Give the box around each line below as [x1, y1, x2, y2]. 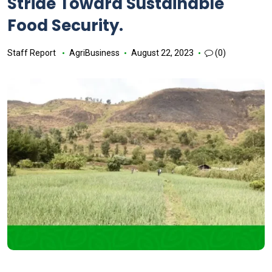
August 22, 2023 [131, 48, 194, 58]
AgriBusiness [69, 48, 120, 58]
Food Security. [7, 15, 123, 36]
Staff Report [7, 48, 56, 58]
